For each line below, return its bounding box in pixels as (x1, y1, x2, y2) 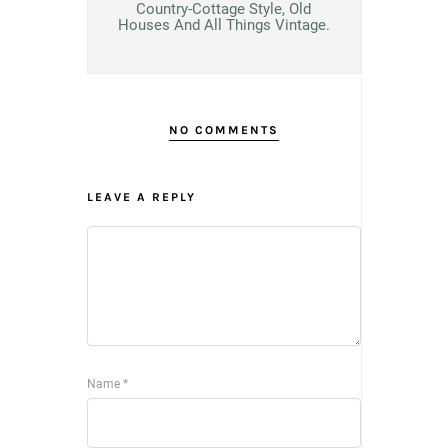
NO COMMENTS (168, 123, 279, 138)
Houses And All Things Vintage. (117, 16, 330, 35)
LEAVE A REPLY (86, 190, 196, 205)
